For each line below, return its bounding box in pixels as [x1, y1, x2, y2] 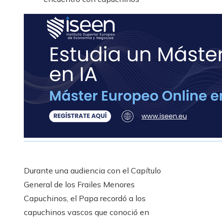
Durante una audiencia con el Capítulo [24, 166, 161, 176]
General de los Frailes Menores [24, 179, 135, 190]
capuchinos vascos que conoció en [24, 207, 149, 218]
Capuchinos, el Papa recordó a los [24, 193, 146, 204]
